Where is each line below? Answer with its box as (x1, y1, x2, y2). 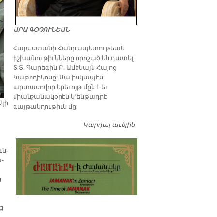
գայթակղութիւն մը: (13, 103, 78, 110)
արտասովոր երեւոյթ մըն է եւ (13, 83, 108, 91)
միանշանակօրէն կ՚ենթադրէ (13, 93, 108, 101)
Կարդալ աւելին (83, 121, 135, 129)
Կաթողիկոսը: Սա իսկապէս (13, 74, 104, 81)
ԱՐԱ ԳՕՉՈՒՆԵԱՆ (13, 26, 70, 34)
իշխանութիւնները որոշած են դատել (13, 54, 134, 62)
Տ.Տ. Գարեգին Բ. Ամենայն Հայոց (13, 64, 117, 72)
